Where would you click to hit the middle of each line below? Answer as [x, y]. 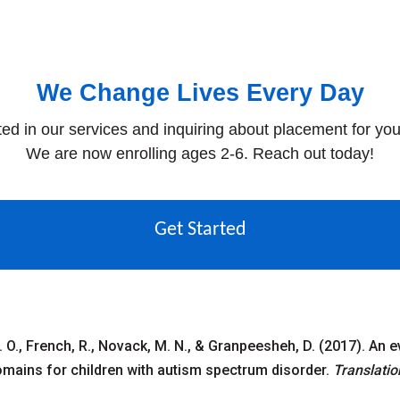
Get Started [200, 230]
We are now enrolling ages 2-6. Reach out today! [200, 154]
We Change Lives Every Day [200, 93]
